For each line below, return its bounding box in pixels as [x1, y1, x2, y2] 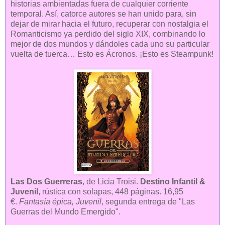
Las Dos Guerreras [11, 177, 82, 186]
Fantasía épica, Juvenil [19, 197, 101, 206]
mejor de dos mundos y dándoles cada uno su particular [11, 39, 209, 48]
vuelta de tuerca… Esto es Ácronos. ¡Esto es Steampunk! [11, 49, 213, 58]
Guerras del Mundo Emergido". [11, 207, 121, 216]
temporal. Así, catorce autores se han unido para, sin [11, 9, 196, 18]
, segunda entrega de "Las [101, 197, 195, 206]
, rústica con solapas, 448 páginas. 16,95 [38, 187, 183, 196]
